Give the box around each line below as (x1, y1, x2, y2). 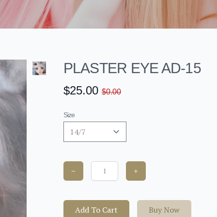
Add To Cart (75, 204, 118, 215)
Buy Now (148, 204, 180, 215)
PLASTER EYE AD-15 (63, 60, 201, 76)
